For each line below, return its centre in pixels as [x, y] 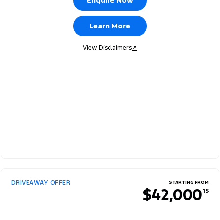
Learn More [110, 26]
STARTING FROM [189, 182]
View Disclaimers [108, 48]
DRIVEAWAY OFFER [41, 182]
